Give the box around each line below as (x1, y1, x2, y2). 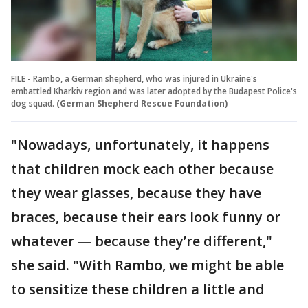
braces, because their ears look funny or (11, 207, 280, 226)
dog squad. (11, 97, 54, 109)
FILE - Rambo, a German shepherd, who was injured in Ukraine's (11, 72, 257, 85)
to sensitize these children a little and (11, 279, 265, 298)
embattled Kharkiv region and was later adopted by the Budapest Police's (11, 85, 297, 97)
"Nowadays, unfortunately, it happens (11, 135, 269, 154)
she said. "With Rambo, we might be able (11, 255, 284, 274)
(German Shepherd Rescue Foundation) (56, 97, 228, 109)
